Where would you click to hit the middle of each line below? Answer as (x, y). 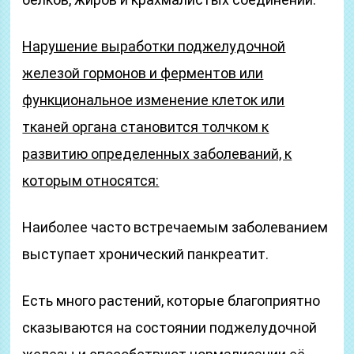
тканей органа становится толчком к (146, 127)
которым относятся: (91, 181)
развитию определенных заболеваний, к (157, 154)
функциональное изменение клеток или (154, 100)
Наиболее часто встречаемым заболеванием (175, 227)
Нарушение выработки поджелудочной (154, 46)
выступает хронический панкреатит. (146, 254)
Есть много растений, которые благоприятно (171, 301)
